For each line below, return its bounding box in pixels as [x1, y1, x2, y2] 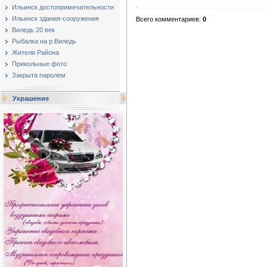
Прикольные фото [12, 60, 67, 67]
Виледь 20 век [12, 26, 55, 33]
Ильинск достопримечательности [12, 4, 114, 11]
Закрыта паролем [12, 72, 66, 79]
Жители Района [12, 49, 59, 56]
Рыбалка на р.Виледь [12, 38, 76, 45]
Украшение [13, 95, 49, 102]
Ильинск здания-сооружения [12, 15, 99, 22]
